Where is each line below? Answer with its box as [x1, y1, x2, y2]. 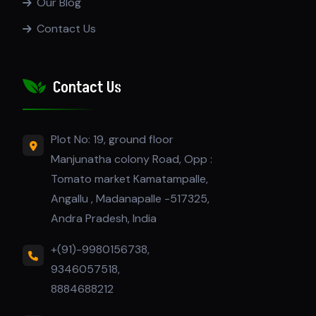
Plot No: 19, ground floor [51, 132, 174, 147]
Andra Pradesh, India [51, 211, 157, 226]
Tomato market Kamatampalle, [51, 171, 208, 187]
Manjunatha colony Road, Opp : [51, 152, 212, 167]
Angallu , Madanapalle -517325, [51, 191, 209, 207]
